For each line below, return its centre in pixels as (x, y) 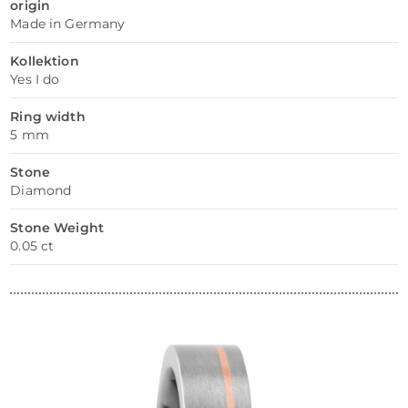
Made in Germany (68, 23)
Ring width (48, 116)
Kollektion (45, 61)
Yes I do (35, 79)
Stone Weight (57, 227)
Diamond (41, 190)
